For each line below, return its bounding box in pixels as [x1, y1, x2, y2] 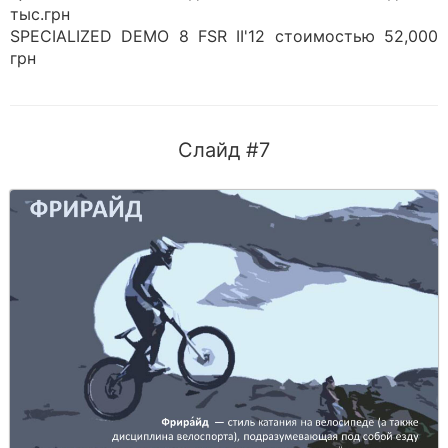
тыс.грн [10, 4, 70, 24]
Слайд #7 [178, 138, 270, 162]
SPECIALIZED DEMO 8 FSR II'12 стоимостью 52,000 [10, 26, 438, 46]
